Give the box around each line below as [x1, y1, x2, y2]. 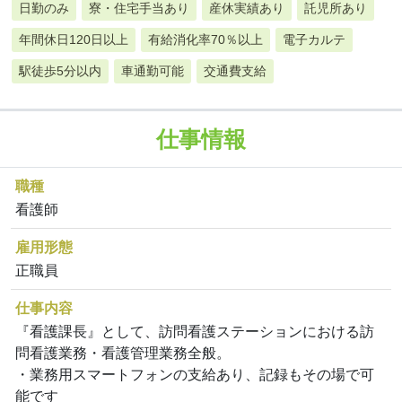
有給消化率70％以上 [148, 32, 263, 48]
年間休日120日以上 [19, 32, 128, 48]
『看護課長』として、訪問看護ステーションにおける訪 [15, 324, 374, 340]
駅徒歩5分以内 [19, 64, 101, 79]
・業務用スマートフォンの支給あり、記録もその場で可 [15, 367, 374, 383]
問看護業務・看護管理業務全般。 [15, 345, 231, 362]
